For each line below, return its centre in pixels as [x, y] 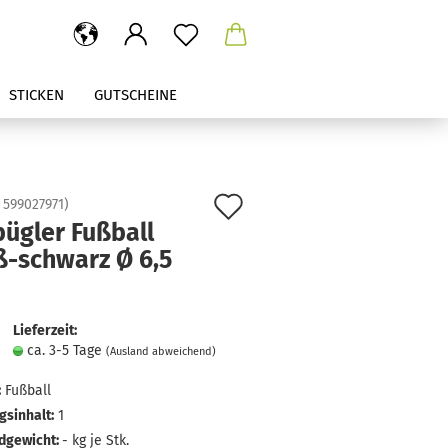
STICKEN [36, 95]
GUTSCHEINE [135, 95]
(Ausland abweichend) [160, 351]
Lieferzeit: [44, 330]
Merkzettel [304, 274]
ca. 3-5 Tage [66, 350]
